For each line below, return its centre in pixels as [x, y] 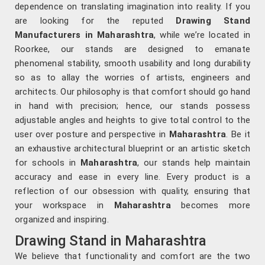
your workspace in [64, 206]
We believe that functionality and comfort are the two [132, 256]
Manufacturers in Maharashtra [85, 35]
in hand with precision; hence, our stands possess [132, 106]
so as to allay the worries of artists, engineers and [132, 78]
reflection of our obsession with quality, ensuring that [132, 191]
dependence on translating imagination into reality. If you [132, 7]
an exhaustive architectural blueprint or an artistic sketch [132, 149]
